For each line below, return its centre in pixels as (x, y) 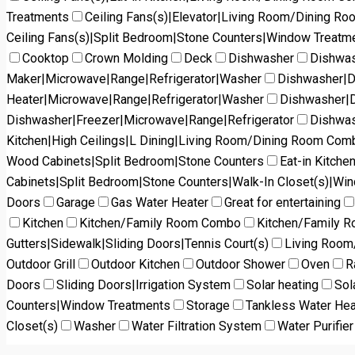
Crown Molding (126, 58)
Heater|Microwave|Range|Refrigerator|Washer (135, 99)
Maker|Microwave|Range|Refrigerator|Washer (134, 78)
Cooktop (46, 58)
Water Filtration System (197, 326)
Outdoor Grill (41, 264)
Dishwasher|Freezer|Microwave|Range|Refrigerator (150, 120)
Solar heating (282, 284)
